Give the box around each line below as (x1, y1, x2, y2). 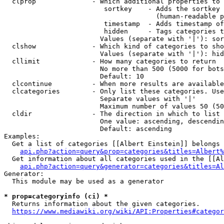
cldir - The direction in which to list (4, 110, 220, 117)
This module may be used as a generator (4, 177, 164, 185)
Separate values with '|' (4, 95, 196, 102)
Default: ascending (4, 125, 172, 132)
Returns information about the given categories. (4, 200, 200, 207)
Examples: (4, 132, 40, 140)
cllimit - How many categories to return (4, 57, 216, 65)
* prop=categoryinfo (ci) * (4, 192, 108, 200)
